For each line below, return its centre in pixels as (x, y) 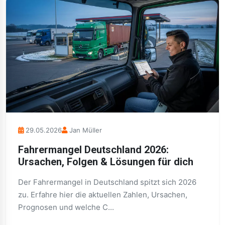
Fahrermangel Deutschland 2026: (93, 150)
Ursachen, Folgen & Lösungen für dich (106, 162)
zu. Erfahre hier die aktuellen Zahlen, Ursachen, (103, 195)
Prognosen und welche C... (66, 207)
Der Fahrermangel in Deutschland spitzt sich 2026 (107, 182)
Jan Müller (86, 130)
